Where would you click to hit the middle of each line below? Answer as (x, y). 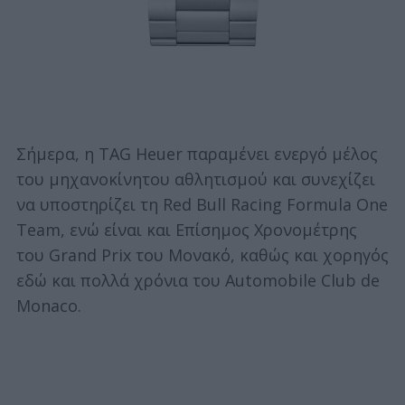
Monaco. (48, 306)
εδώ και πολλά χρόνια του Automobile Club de (198, 281)
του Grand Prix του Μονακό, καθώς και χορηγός (202, 255)
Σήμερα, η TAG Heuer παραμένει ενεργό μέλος (197, 154)
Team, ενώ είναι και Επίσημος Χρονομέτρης (186, 230)
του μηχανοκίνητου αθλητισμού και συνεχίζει (195, 179)
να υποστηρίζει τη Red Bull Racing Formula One (202, 205)
